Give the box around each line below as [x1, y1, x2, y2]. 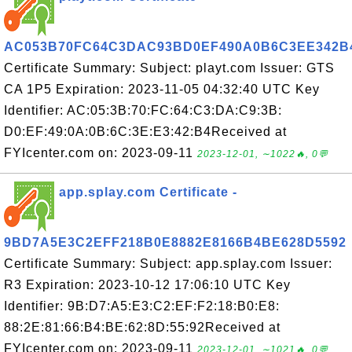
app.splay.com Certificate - [59, 185, 237, 199]
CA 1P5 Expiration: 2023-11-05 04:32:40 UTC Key [4, 82, 320, 96]
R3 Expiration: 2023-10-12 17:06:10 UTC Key [4, 278, 291, 291]
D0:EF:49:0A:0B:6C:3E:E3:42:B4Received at [4, 125, 287, 138]
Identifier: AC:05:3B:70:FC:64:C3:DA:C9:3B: [4, 104, 282, 117]
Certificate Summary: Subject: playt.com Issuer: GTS [4, 61, 335, 75]
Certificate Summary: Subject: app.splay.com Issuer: [4, 257, 332, 270]
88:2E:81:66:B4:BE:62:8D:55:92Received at [4, 321, 280, 334]
